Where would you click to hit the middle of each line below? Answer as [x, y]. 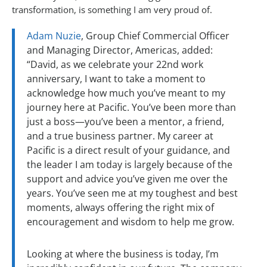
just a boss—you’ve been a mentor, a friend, [125, 122]
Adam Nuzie [54, 36]
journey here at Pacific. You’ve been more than [131, 108]
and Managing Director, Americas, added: [120, 50]
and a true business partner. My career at [120, 136]
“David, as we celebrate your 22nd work [115, 65]
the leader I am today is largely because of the [130, 165]
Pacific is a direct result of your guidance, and [128, 150]
